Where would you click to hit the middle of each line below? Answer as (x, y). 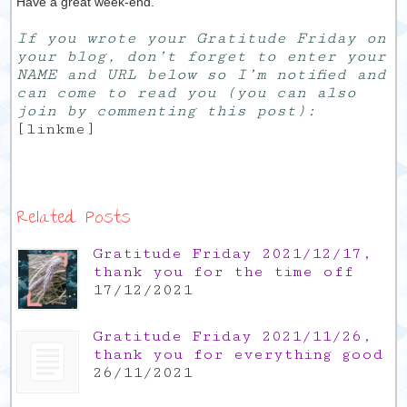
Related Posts (74, 219)
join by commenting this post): (167, 111)
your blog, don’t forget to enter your (202, 56)
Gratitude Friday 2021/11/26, (233, 336)
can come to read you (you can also (187, 93)
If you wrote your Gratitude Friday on (202, 38)
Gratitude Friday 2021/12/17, (233, 253)
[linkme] (56, 129)
